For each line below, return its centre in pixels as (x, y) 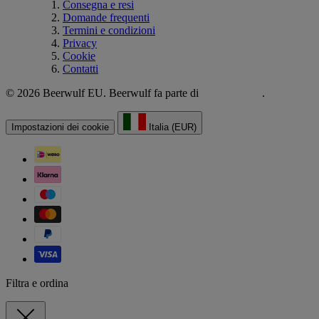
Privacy (80, 43)
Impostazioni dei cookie (60, 127)
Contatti (80, 69)
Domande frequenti (106, 18)
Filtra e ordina (37, 283)
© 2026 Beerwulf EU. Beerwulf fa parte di (104, 93)
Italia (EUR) (171, 127)
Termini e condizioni (109, 31)
